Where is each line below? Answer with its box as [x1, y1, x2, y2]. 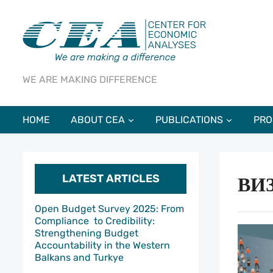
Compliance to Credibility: [35, 215, 155, 227]
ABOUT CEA [71, 114, 125, 126]
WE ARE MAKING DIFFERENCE [23, 74, 157, 85]
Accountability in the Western [35, 239, 170, 251]
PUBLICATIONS [155, 114, 223, 126]
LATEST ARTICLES [62, 172, 160, 185]
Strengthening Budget [35, 227, 138, 239]
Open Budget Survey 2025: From [35, 203, 184, 214]
